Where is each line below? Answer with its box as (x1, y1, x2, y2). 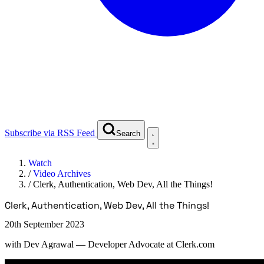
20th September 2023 (5, 219, 84, 229)
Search (116, 128, 140, 138)
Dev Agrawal (24, 239, 74, 249)
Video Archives (33, 168, 91, 179)
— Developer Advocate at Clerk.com (76, 239, 214, 249)
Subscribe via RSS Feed (5, 127, 95, 138)
